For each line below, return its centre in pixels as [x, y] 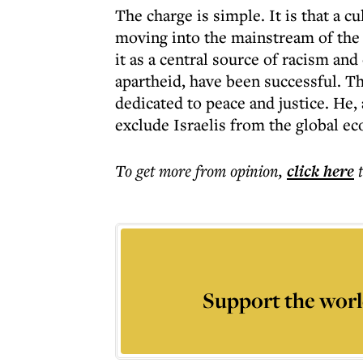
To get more [155, 171]
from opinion [237, 171]
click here [320, 171]
